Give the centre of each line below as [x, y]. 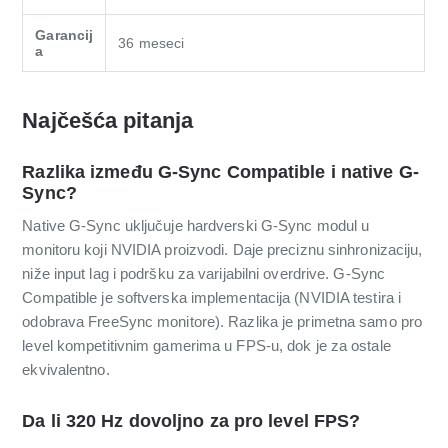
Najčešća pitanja [107, 120]
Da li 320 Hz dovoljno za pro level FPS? [191, 421]
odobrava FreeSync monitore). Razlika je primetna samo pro [222, 322]
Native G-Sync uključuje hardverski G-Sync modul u [196, 226]
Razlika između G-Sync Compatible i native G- [220, 172]
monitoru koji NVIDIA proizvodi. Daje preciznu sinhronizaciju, [222, 250]
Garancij [64, 35]
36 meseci [151, 43]
